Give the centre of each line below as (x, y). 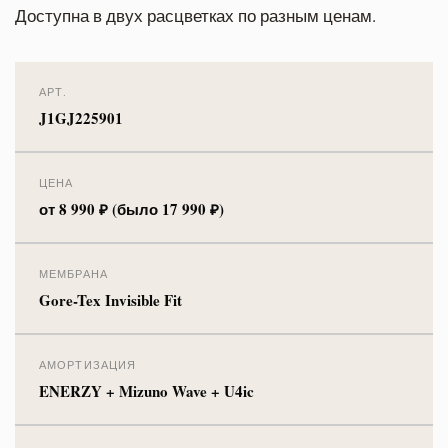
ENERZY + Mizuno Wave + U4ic (146, 390)
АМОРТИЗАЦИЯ (88, 364)
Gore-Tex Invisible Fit (111, 299)
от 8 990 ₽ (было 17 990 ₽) (131, 208)
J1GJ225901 (81, 117)
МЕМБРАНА (73, 273)
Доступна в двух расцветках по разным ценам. (195, 15)
